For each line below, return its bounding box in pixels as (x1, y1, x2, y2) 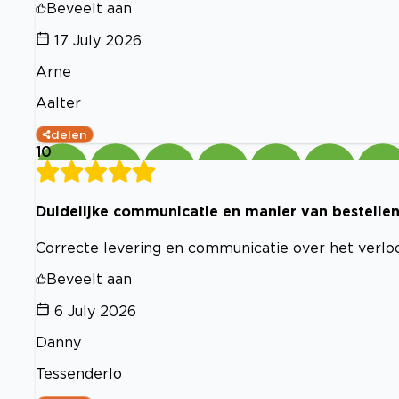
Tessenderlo (36, 364, 122, 381)
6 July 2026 (54, 302, 136, 319)
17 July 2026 (54, 32, 142, 48)
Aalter (36, 94, 81, 110)
